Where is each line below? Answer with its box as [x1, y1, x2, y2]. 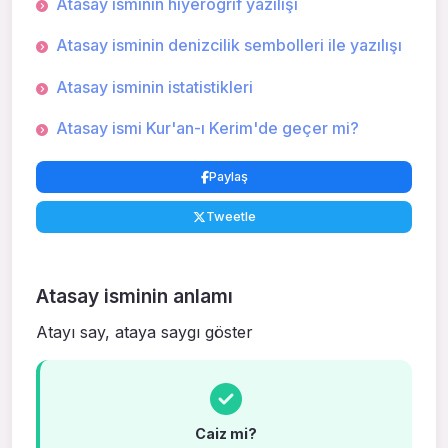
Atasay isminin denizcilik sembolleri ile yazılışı [56, 35, 402, 56]
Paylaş [208, 169, 248, 185]
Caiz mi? [195, 425, 257, 443]
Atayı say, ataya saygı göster [36, 322, 253, 343]
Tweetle [205, 209, 256, 225]
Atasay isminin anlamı [36, 283, 233, 308]
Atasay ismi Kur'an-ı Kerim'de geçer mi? [56, 118, 359, 139]
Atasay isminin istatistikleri [56, 76, 253, 97]
